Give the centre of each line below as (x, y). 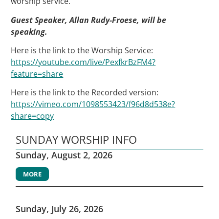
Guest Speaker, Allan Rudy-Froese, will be (89, 20)
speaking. (29, 32)
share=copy (33, 116)
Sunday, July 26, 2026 (60, 208)
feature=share (37, 74)
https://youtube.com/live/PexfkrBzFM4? (83, 62)
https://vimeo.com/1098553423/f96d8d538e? (93, 104)
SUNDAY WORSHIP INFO (77, 139)
